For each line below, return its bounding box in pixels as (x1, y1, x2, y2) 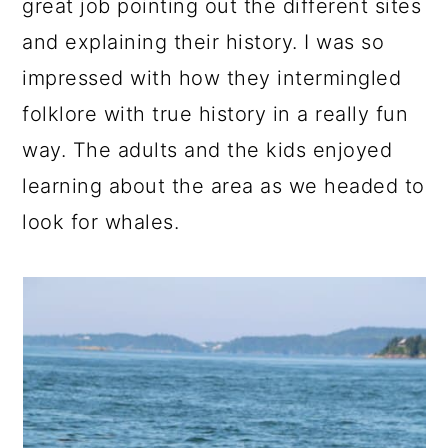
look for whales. (22, 210, 180, 234)
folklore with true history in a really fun (22, 102, 409, 126)
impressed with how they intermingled (22, 66, 402, 90)
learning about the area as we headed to (22, 174, 425, 198)
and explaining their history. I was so (22, 30, 385, 54)
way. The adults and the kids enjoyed (22, 138, 393, 162)
